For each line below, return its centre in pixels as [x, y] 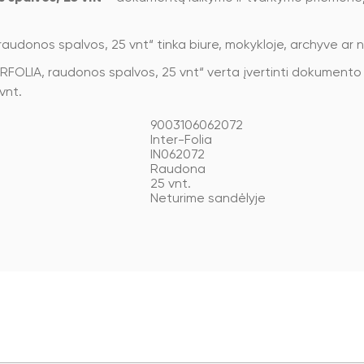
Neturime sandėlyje [208, 199]
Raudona [178, 170]
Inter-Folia [181, 141]
